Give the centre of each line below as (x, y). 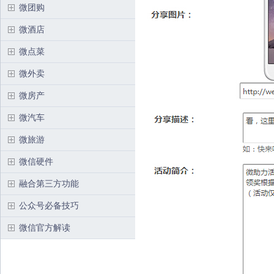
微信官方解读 (45, 228)
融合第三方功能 (49, 183)
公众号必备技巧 (49, 206)
